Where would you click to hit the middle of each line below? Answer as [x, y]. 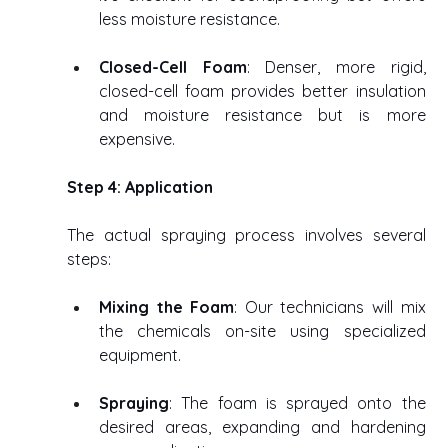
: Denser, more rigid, [336, 67]
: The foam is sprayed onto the [297, 403]
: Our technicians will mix [330, 307]
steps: [91, 259]
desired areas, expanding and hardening [262, 427]
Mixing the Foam [167, 307]
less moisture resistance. [192, 19]
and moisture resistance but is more [262, 115]
